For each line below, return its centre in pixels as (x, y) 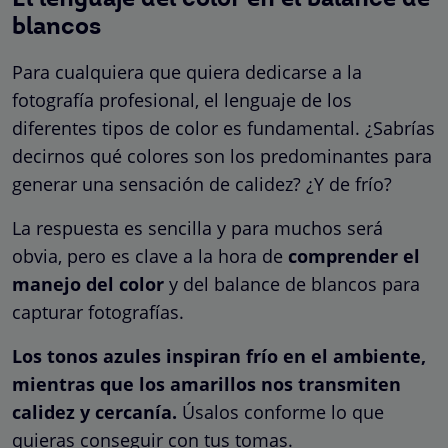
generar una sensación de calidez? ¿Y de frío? (202, 183)
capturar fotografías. (98, 311)
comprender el (354, 255)
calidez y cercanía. (94, 411)
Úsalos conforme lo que (280, 411)
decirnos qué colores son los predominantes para (222, 155)
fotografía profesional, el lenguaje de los (182, 99)
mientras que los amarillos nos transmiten (206, 383)
